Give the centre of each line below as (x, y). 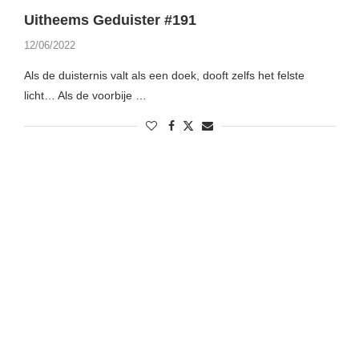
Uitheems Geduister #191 (110, 20)
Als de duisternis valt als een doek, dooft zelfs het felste (164, 76)
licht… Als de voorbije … (85, 96)
